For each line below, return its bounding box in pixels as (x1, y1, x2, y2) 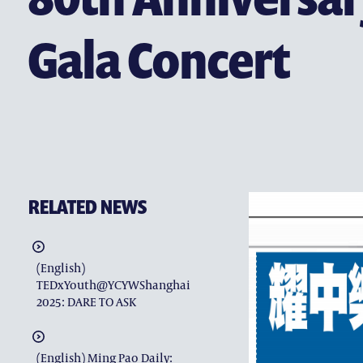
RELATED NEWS (28, 193, 147, 220)
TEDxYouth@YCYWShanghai (36, 276, 190, 293)
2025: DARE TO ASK (36, 293, 136, 310)
